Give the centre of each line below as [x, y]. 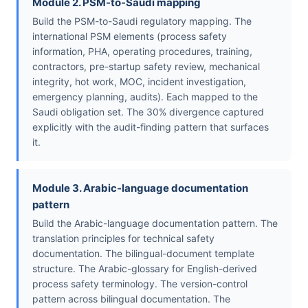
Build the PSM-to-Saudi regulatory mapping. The [142, 21]
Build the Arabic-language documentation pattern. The [155, 223]
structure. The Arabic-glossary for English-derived [145, 269]
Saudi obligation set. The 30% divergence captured [148, 112]
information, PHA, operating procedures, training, [142, 52]
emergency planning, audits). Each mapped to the [145, 97]
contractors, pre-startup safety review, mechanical [146, 67]
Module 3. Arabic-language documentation [140, 188]
